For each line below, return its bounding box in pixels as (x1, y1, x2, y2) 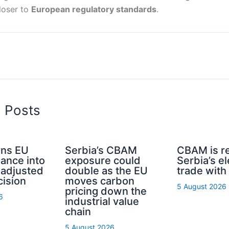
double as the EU (65, 164, 148, 177)
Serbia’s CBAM (65, 144, 138, 156)
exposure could (65, 154, 141, 167)
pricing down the (65, 185, 147, 197)
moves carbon (65, 174, 135, 187)
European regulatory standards (31, 4, 156, 14)
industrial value (65, 195, 140, 208)
